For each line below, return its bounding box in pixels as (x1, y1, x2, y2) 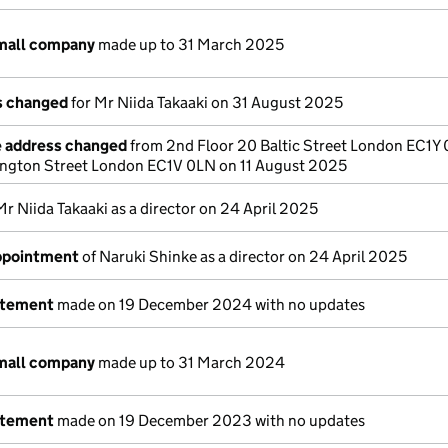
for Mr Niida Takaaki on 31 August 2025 (68, 93, 343, 112)
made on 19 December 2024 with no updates (54, 295, 365, 314)
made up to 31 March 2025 (95, 35, 284, 54)
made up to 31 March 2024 (95, 353, 285, 372)
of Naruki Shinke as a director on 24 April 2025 (79, 247, 407, 266)
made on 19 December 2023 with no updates (54, 411, 365, 430)
